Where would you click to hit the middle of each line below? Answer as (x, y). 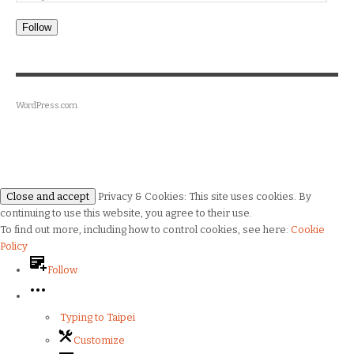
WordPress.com (47, 106)
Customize (99, 341)
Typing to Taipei (96, 318)
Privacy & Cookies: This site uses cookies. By (203, 197)
